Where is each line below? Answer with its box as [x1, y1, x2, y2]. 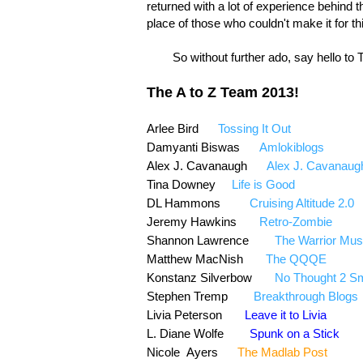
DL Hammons [147, 195, 250, 210]
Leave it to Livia [245, 307, 327, 322]
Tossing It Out [218, 121, 291, 135]
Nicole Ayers [147, 344, 237, 359]
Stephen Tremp [147, 288, 254, 303]
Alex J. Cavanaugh [147, 158, 267, 173]
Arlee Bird [147, 121, 218, 135]
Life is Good [232, 177, 295, 191]
